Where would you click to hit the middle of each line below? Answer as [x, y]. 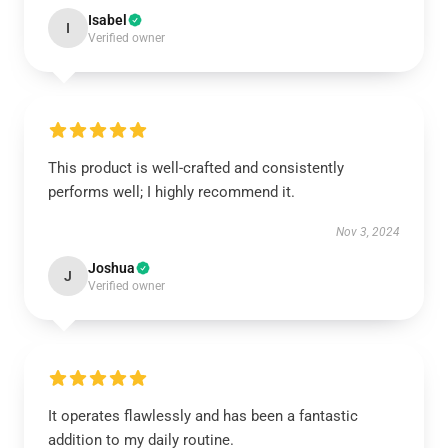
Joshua [111, 268]
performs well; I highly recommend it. [171, 192]
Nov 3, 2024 [368, 232]
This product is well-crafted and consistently [196, 168]
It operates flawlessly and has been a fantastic [203, 416]
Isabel [107, 20]
